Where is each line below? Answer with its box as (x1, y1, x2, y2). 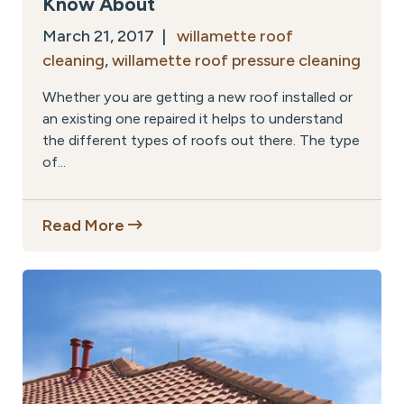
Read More (42, 216, 128, 236)
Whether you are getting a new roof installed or (42, 88, 353, 106)
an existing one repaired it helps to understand (42, 110, 343, 128)
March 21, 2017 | (42, 26, 177, 47)
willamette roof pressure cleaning (112, 50, 361, 71)
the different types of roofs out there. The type (42, 132, 360, 150)
